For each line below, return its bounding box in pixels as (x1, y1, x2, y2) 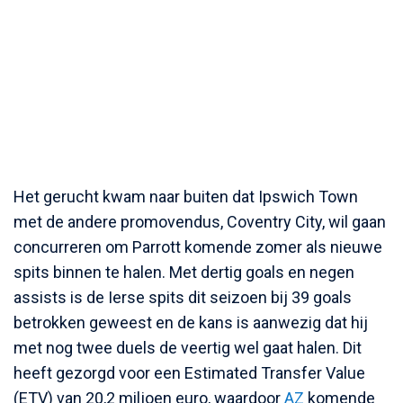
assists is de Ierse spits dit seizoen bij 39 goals (13, 288, 352, 307)
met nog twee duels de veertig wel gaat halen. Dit (13, 338, 362, 357)
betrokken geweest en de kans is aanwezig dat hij (13, 313, 368, 332)
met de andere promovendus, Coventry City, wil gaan (13, 212, 386, 231)
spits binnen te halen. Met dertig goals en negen (13, 263, 354, 282)
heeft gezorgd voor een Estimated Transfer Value (13, 363, 365, 382)
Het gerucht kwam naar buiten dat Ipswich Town (13, 187, 358, 206)
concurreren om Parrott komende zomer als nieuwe (13, 237, 382, 256)
